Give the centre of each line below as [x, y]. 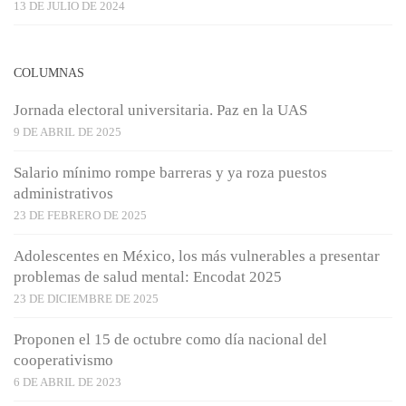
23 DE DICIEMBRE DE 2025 [86, 299]
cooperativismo [63, 361]
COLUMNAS [49, 73]
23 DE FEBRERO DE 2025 [80, 216]
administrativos [63, 194]
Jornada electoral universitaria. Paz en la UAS [160, 111]
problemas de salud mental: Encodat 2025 [148, 277]
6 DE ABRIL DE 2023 [68, 382]
